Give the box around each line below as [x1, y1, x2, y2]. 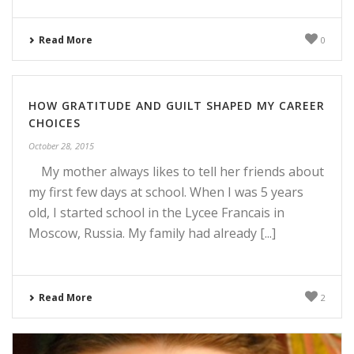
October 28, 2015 [28, 140, 94, 153]
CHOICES [28, 115, 81, 131]
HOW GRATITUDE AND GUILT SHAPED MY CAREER [28, 98, 325, 114]
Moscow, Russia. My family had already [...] [28, 224, 276, 243]
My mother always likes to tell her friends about [28, 163, 324, 181]
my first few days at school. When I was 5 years [28, 183, 303, 201]
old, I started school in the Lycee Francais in [28, 204, 284, 222]
